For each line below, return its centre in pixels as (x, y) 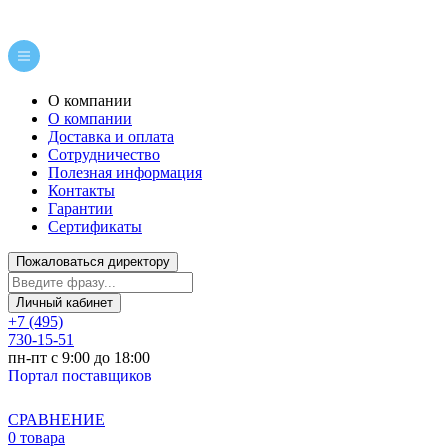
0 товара (36, 437)
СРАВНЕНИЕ (56, 419)
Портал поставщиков (80, 375)
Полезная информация (125, 172)
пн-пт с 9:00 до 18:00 (79, 357)
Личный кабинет (64, 303)
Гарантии (80, 208)
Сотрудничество (104, 154)
